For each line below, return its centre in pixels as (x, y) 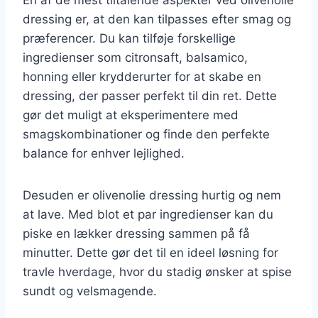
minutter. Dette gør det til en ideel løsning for (150, 252)
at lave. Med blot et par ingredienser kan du (148, 214)
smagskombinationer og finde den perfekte (146, 134)
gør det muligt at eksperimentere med (131, 115)
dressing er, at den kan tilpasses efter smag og (157, 19)
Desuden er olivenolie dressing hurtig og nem (152, 195)
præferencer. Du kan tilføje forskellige (129, 38)
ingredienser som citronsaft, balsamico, (135, 57)
